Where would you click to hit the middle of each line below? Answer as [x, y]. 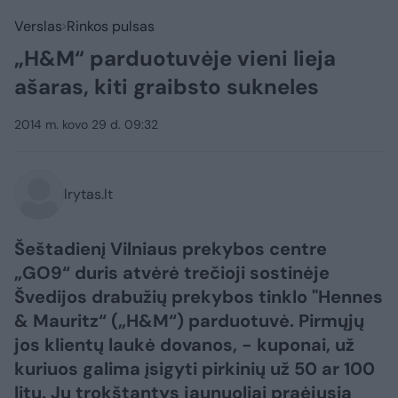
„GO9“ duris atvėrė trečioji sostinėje [172, 273]
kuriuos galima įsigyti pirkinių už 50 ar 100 [195, 369]
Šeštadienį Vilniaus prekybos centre [171, 249]
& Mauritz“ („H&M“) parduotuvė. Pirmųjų [189, 321]
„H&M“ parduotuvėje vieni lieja [175, 58]
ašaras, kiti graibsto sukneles [167, 87]
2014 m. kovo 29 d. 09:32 [86, 124]
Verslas [38, 26]
